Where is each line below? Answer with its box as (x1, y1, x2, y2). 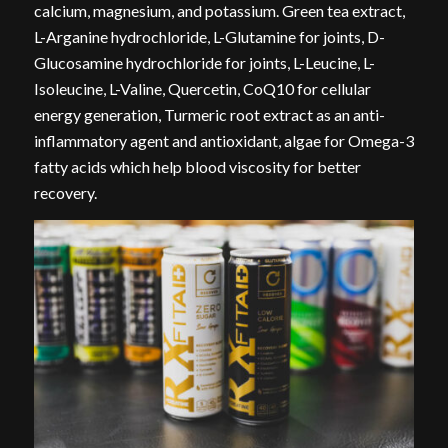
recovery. (33, 183, 97, 203)
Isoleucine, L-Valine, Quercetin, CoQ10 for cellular (33, 79, 371, 99)
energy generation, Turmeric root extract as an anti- (33, 105, 385, 125)
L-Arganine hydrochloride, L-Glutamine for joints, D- (33, 27, 385, 47)
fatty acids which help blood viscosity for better (33, 157, 361, 177)
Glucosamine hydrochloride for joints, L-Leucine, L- (33, 53, 375, 73)
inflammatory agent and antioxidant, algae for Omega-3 (33, 131, 414, 151)
